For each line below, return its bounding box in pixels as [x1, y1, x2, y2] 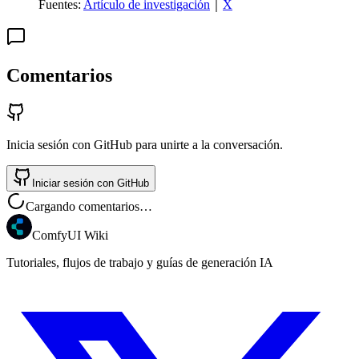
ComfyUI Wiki [32, 228, 108, 242]
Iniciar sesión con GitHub [32, 176, 149, 189]
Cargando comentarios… [26, 199, 152, 213]
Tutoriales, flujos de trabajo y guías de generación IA [6, 255, 273, 269]
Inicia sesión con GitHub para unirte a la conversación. [6, 137, 283, 151]
